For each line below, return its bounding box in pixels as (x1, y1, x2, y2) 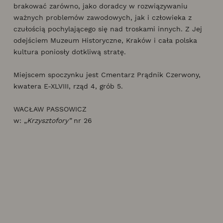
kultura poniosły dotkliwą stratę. (13, 47, 126, 56)
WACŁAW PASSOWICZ (13, 105, 87, 113)
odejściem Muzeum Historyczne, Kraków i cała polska (13, 36, 197, 44)
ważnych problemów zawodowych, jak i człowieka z (13, 13, 192, 21)
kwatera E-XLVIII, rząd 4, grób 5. (13, 82, 123, 90)
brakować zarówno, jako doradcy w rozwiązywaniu (13, 1, 188, 10)
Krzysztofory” (27, 116, 71, 124)
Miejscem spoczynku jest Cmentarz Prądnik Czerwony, (13, 70, 201, 79)
